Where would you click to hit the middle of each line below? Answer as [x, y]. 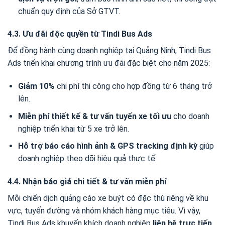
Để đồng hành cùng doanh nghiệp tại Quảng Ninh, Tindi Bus [109, 51]
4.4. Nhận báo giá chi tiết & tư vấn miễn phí [87, 182]
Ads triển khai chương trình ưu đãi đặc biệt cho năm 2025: [109, 63]
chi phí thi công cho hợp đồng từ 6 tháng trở [133, 86]
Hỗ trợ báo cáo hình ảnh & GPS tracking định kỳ [107, 146]
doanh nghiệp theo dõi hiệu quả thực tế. [87, 159]
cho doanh [190, 116]
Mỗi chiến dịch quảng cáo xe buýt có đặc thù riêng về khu [108, 198]
